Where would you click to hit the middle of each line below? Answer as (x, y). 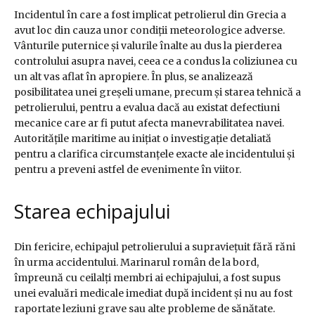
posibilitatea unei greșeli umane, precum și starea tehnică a (157, 92)
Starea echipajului (92, 212)
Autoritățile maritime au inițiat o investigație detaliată (143, 139)
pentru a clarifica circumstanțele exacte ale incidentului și (154, 154)
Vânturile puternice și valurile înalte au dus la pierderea (148, 46)
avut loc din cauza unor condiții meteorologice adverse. (149, 31)
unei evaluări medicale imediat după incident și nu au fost (153, 294)
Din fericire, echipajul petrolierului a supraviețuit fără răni (155, 247)
